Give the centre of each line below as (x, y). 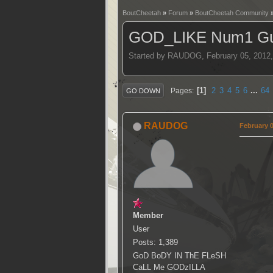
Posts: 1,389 (155, 243)
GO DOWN (143, 90)
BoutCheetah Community (232, 13)
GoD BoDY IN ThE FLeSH (179, 256)
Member (148, 216)
